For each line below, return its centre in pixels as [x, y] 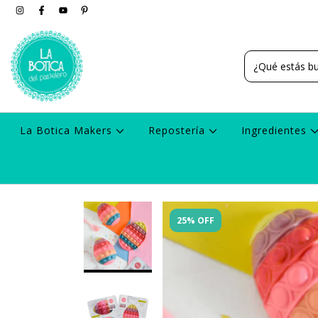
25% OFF [196, 220]
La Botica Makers [67, 130]
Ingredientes [276, 130]
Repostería [179, 130]
